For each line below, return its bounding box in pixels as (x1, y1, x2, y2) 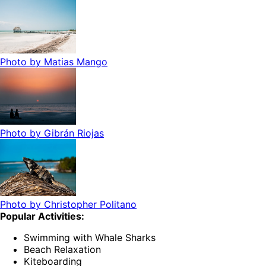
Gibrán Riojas (44, 127, 104, 140)
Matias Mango (44, 56, 107, 68)
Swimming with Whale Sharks (24, 232, 156, 244)
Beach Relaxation (24, 243, 101, 256)
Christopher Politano (44, 198, 137, 211)
